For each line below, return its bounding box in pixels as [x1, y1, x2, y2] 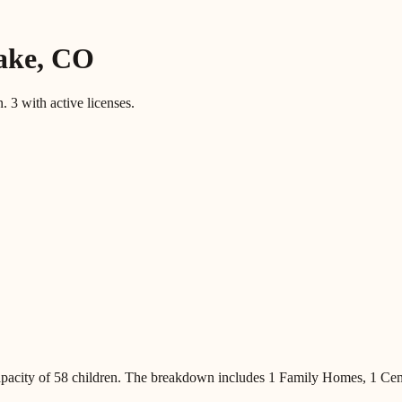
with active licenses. [18, 94, 135, 110]
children [68, 369, 118, 385]
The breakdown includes [121, 369, 268, 385]
